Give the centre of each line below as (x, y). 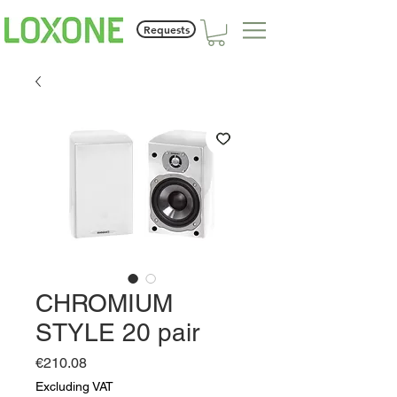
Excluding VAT (74, 387)
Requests (166, 29)
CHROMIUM (104, 304)
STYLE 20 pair (117, 333)
